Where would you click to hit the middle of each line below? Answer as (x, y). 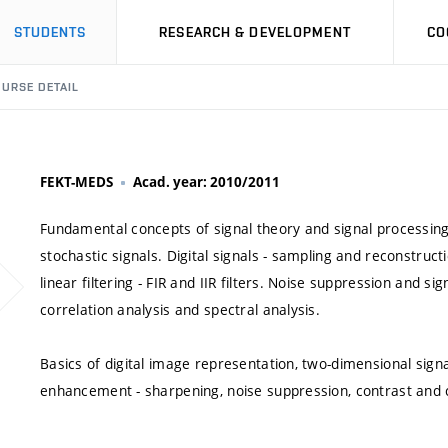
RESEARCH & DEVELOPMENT (255, 32)
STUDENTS (50, 32)
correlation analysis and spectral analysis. (180, 309)
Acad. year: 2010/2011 (206, 182)
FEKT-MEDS (76, 182)
